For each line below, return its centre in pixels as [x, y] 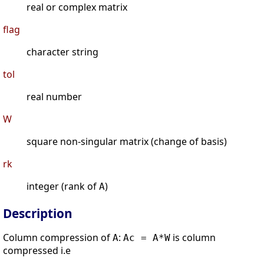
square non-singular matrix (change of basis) [127, 142]
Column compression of [58, 238]
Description [38, 214]
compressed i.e [37, 251]
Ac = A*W [147, 238]
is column [193, 238]
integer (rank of [63, 187]
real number [54, 97]
